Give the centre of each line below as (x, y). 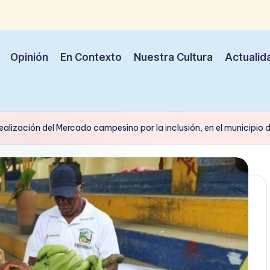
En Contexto (91, 58)
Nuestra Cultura (173, 58)
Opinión (29, 58)
